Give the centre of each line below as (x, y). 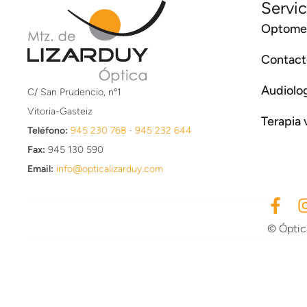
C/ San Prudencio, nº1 (74, 92)
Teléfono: (48, 131)
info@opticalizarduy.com (110, 169)
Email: (40, 169)
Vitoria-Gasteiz (60, 111)
